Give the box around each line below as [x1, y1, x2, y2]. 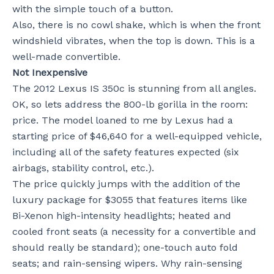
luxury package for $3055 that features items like [12, 193, 247, 206]
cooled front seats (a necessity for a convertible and [12, 225, 256, 237]
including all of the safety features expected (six [12, 146, 239, 158]
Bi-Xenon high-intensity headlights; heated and [12, 209, 231, 221]
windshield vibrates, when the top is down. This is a [12, 34, 255, 46]
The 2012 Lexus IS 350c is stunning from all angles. [12, 82, 256, 94]
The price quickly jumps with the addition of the [12, 177, 240, 190]
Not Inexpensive [12, 66, 87, 78]
